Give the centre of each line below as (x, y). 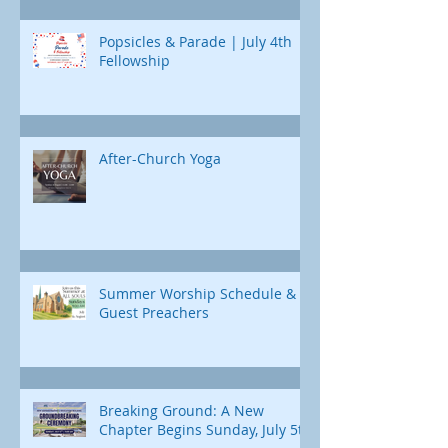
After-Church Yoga (160, 159)
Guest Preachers (154, 313)
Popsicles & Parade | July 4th (195, 42)
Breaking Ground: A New (181, 411)
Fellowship (134, 61)
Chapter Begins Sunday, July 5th (205, 430)
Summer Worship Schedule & (197, 294)
